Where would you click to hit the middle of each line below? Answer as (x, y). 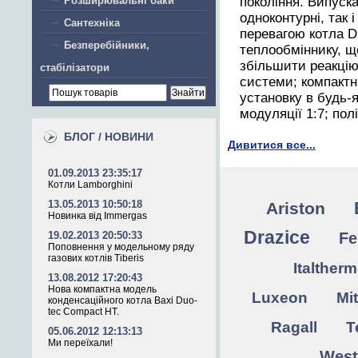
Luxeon (280, 298)
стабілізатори (75, 68)
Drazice (277, 237)
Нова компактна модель (102, 289)
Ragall (294, 327)
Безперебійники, (107, 45)
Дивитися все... (272, 145)
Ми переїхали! (80, 343)
